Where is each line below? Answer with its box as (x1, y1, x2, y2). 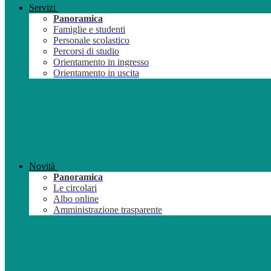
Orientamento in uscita (53, 68, 139, 79)
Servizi (29, 2, 56, 13)
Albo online (53, 194, 99, 204)
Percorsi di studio (53, 46, 119, 57)
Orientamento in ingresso (53, 57, 149, 68)
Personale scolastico (53, 35, 129, 46)
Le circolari (53, 183, 97, 194)
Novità (29, 161, 55, 172)
